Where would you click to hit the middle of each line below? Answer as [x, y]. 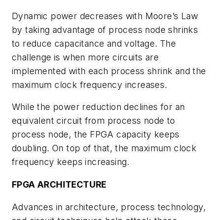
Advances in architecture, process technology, [109, 207]
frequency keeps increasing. [71, 162]
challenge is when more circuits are [85, 57]
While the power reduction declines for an [98, 107]
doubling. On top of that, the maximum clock [104, 148]
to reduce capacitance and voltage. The [94, 43]
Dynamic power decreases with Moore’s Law [105, 16]
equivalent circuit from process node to [94, 121]
